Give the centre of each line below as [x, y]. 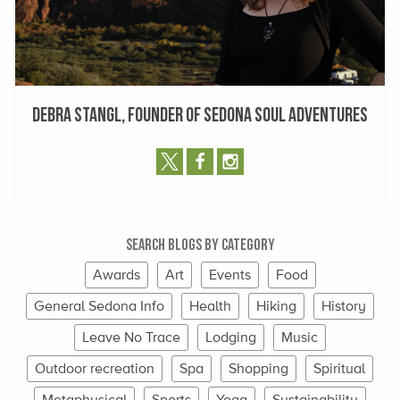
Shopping [258, 369]
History [344, 306]
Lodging [231, 337]
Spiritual [339, 369]
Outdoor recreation [95, 369]
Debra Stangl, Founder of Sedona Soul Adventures [200, 114]
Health [210, 306]
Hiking [276, 306]
